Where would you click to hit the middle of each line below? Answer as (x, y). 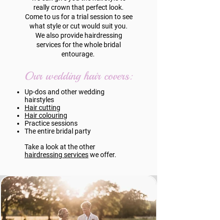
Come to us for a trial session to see (79, 17)
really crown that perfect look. (79, 7)
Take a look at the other (60, 147)
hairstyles (39, 100)
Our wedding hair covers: (79, 76)
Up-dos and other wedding (65, 92)
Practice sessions (51, 123)
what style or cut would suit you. (79, 26)
